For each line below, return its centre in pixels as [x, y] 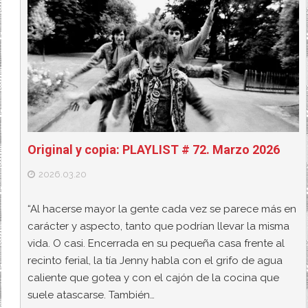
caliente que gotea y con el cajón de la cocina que [154, 278]
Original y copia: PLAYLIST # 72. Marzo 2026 [154, 149]
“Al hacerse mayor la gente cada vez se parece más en [162, 209]
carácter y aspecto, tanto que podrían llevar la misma [159, 227]
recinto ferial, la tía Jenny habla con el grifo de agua [155, 261]
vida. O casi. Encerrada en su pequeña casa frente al [156, 244]
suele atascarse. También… [91, 295]
